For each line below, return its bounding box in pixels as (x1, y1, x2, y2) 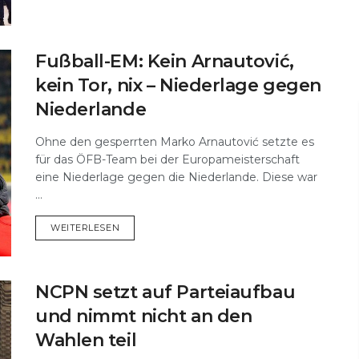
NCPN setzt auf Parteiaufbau (35, 280, 296, 303)
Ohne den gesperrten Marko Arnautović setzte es (35, 135, 314, 150)
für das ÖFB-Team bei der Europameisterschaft (35, 152, 300, 167)
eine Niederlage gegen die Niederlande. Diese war (35, 170, 317, 185)
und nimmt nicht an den (35, 305, 252, 327)
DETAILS (119, 221, 159, 233)
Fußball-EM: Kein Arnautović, (35, 50, 294, 73)
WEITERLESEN (50, 222, 120, 234)
